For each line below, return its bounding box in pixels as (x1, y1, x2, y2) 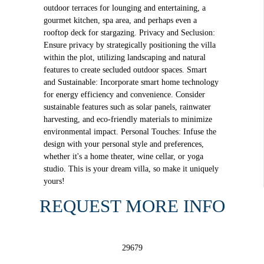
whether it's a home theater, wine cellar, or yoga (43, 151, 203, 161)
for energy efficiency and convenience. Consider (43, 90, 205, 99)
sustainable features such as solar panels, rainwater (43, 102, 211, 111)
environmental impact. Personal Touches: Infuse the (43, 127, 216, 136)
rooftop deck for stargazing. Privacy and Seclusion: (43, 28, 215, 37)
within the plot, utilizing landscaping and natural (43, 52, 206, 62)
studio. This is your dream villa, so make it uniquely (43, 164, 219, 173)
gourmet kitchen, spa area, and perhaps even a (43, 15, 197, 25)
